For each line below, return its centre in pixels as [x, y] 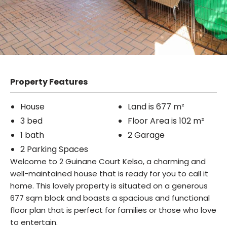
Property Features [49, 82]
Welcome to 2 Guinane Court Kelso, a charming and [108, 162]
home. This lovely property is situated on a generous [109, 186]
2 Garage [146, 135]
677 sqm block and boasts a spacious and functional [110, 198]
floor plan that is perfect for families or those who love [113, 210]
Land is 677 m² [156, 107]
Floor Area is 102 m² [166, 121]
